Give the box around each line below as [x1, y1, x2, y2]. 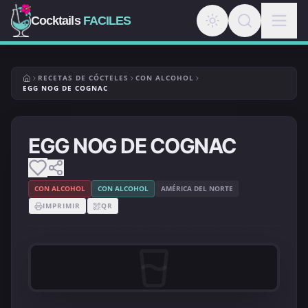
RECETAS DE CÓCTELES [38, 73, 129, 82]
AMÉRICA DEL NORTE [161, 184, 233, 193]
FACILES [82, 14, 131, 27]
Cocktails [30, 14, 83, 27]
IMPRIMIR [43, 201, 80, 210]
